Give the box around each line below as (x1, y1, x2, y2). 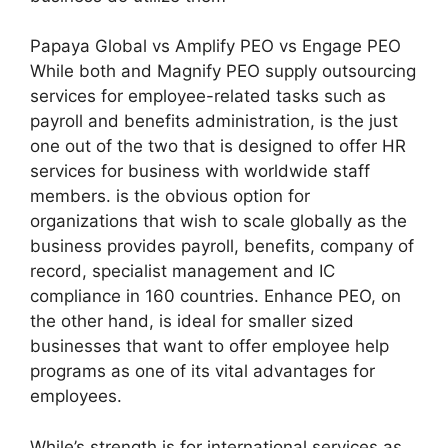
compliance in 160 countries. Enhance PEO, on (30, 286, 401, 306)
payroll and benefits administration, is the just (30, 111, 398, 131)
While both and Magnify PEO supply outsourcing (30, 61, 416, 81)
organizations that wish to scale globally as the (30, 211, 407, 231)
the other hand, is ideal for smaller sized (30, 311, 354, 331)
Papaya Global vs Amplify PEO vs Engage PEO (30, 36, 401, 56)
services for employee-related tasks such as (30, 86, 386, 106)
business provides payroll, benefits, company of (30, 236, 414, 256)
